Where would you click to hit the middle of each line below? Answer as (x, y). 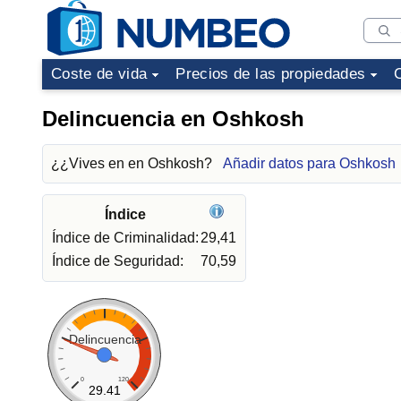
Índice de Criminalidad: (125, 238)
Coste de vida (99, 74)
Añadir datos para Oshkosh (309, 163)
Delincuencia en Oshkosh (173, 119)
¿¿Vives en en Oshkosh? (133, 163)
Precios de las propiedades (271, 74)
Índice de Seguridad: (118, 261)
